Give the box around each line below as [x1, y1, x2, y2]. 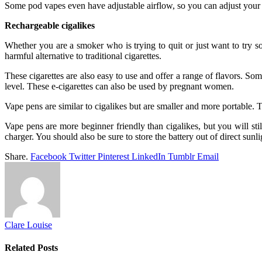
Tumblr [168, 151, 195, 162]
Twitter [69, 151, 95, 162]
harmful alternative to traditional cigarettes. [5, 51, 161, 61]
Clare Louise [5, 220, 52, 230]
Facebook [30, 151, 67, 162]
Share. [5, 151, 28, 162]
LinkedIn [132, 151, 166, 162]
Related [5, 243, 37, 253]
